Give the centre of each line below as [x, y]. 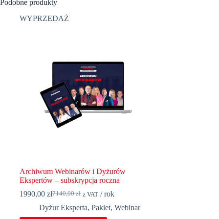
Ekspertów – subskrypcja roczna [70, 180]
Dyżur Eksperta [63, 207]
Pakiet [101, 207]
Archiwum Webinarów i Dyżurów [73, 171]
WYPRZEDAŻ [44, 18]
